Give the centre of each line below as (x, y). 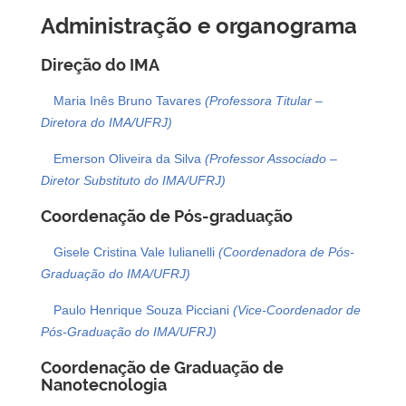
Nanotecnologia (104, 384)
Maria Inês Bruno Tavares (129, 100)
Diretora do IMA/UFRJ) (106, 122)
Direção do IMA (100, 64)
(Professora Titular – (264, 100)
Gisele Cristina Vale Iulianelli (136, 251)
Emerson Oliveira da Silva (129, 158)
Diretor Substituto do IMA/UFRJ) (133, 180)
